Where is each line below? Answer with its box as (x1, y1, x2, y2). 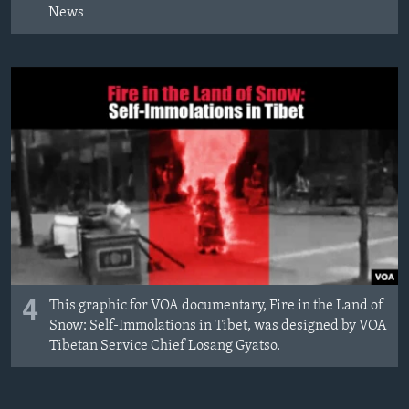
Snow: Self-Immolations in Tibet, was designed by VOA (49, 319, 387, 334)
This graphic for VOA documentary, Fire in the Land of (49, 299, 383, 314)
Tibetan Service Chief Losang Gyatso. (49, 339, 280, 354)
